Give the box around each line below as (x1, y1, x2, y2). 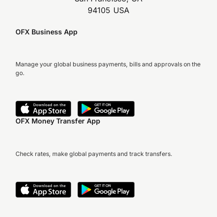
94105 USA (88, 5, 129, 15)
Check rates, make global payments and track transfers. (15, 150, 172, 157)
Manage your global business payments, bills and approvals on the (15, 61, 201, 68)
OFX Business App (15, 27, 77, 36)
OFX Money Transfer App (15, 117, 100, 125)
